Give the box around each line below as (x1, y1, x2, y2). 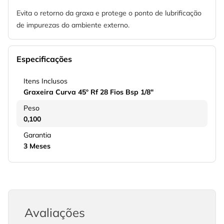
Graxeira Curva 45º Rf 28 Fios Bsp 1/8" (23, 87, 153, 97)
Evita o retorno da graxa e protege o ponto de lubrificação (16, 8, 201, 18)
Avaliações (24, 205, 85, 220)
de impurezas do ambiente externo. (16, 20, 129, 30)
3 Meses (23, 141, 50, 151)
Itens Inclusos (23, 76, 67, 86)
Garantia (23, 130, 51, 140)
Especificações (16, 54, 72, 64)
